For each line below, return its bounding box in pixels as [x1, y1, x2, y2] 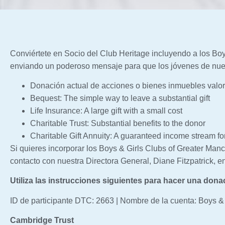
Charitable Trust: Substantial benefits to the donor [30, 119, 205, 128]
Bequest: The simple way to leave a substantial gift [30, 93, 210, 102]
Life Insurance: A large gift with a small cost [30, 106, 182, 115]
